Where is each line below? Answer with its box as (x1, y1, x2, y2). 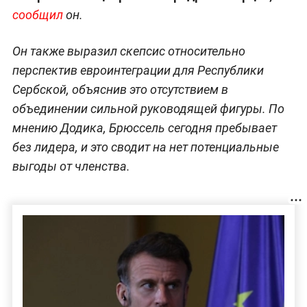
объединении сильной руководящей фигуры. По (12, 101, 284, 116)
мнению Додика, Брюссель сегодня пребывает (12, 120, 277, 135)
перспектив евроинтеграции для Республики (12, 62, 264, 77)
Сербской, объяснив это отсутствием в (12, 82, 228, 97)
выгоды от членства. (12, 158, 130, 173)
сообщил (12, 7, 66, 22)
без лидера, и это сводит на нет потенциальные (12, 139, 279, 154)
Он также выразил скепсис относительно (12, 43, 245, 58)
